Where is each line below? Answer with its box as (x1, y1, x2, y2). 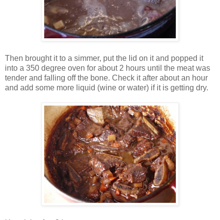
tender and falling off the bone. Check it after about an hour (5, 73, 208, 82)
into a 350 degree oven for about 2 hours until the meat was (5, 63, 210, 72)
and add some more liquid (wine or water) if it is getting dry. (5, 83, 208, 92)
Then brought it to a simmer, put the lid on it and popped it (5, 54, 203, 62)
